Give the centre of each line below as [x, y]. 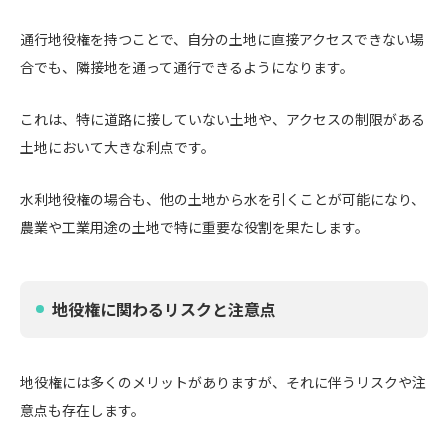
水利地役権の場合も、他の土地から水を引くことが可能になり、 [222, 199]
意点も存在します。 [82, 410]
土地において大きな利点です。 [117, 147]
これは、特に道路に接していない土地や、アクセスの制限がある [222, 119]
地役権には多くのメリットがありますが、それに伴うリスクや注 [223, 382]
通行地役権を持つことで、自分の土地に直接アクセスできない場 [222, 39]
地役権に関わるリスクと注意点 [164, 309]
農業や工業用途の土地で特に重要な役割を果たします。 [194, 227]
